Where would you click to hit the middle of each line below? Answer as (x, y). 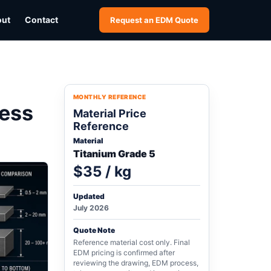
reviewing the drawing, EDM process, (136, 263)
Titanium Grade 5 (114, 154)
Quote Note (94, 230)
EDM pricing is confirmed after (124, 253)
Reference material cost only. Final (132, 242)
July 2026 (91, 208)
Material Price (110, 113)
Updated (89, 196)
